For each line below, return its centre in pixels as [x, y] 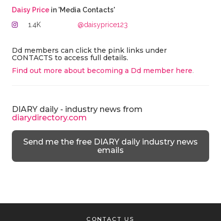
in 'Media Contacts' [82, 10]
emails [110, 150]
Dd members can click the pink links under [89, 50]
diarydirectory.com [49, 118]
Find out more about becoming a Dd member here [102, 71]
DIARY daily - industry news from [77, 109]
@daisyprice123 [103, 25]
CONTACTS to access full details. [72, 58]
